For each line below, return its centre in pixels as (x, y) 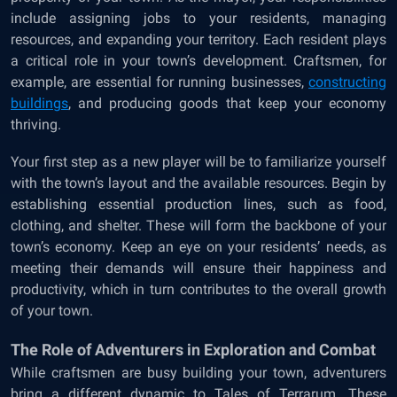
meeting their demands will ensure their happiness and (198, 268)
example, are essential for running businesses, (160, 82)
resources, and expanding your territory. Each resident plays (198, 39)
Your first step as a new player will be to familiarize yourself (198, 162)
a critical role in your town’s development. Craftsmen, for (198, 61)
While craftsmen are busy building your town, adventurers (198, 373)
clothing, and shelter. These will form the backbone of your (198, 226)
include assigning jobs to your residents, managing (198, 18)
